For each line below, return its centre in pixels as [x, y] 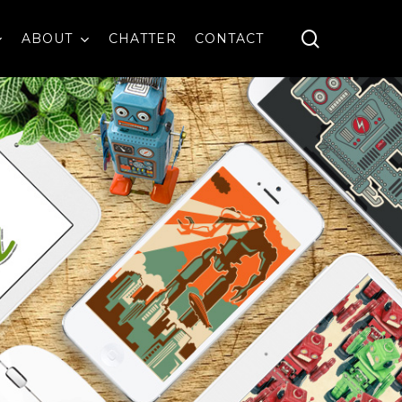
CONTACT [229, 39]
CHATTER [143, 39]
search [347, 38]
